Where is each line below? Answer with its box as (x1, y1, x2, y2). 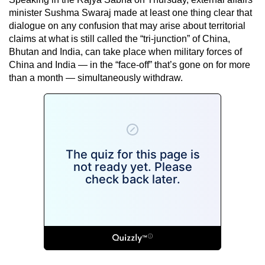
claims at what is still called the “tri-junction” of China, (9, 33, 230, 44)
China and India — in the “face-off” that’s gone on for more (9, 59, 250, 70)
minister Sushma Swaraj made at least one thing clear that (9, 7, 252, 18)
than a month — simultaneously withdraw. (9, 72, 183, 83)
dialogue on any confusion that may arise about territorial (9, 20, 245, 31)
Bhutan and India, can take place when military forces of (9, 46, 242, 57)
